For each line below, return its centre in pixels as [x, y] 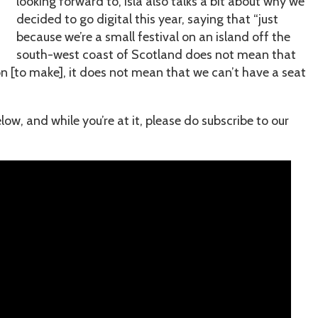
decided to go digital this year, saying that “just [147, 19]
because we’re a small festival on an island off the [153, 37]
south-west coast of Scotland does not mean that [156, 54]
